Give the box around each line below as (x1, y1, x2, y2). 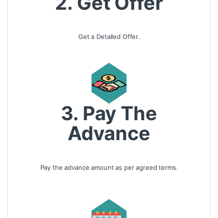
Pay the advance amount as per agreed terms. (40, 163, 178, 171)
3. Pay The (61, 102, 157, 126)
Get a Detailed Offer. (78, 33, 140, 41)
